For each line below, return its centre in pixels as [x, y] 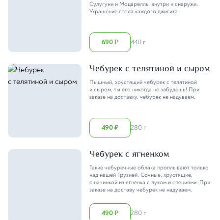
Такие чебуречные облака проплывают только [149, 167]
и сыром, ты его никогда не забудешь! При [144, 89]
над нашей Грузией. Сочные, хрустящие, [141, 175]
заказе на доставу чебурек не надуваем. [141, 190]
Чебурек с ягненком [129, 154]
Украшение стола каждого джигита [134, 11]
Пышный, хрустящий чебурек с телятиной [143, 82]
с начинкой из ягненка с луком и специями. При [150, 182]
